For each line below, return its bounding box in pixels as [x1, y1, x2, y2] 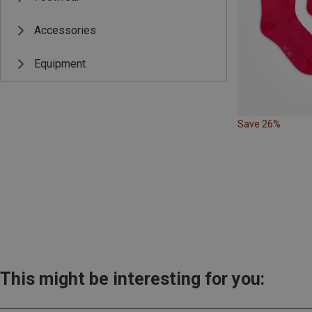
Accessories [34, 24, 96, 37]
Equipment [34, 57, 86, 70]
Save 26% [237, 118, 281, 130]
